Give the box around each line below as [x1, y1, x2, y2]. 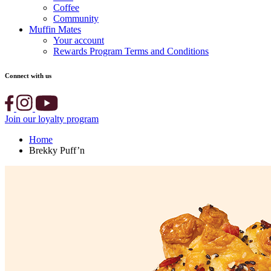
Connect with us [5, 71, 51, 79]
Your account [53, 34, 104, 45]
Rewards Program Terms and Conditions [53, 45, 209, 56]
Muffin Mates [29, 24, 81, 34]
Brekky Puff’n [29, 145, 85, 155]
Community [53, 13, 99, 24]
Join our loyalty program [5, 113, 99, 124]
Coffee [53, 2, 79, 13]
